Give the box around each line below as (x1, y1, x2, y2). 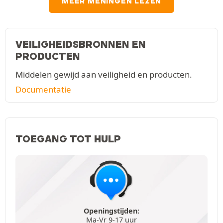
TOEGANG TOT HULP (15, 133, 121, 145)
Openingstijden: (84, 206, 139, 216)
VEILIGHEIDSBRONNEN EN (15, 38, 146, 51)
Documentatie (15, 84, 71, 96)
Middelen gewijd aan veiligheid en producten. (15, 69, 192, 81)
